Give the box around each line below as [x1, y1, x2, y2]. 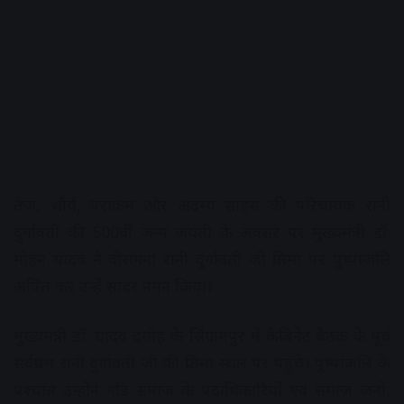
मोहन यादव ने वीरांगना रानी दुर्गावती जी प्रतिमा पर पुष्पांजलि [14, 248, 390, 271]
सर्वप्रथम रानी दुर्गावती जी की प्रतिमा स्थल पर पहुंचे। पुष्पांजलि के [14, 352, 390, 374]
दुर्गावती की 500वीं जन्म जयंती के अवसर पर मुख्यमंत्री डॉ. [14, 221, 390, 243]
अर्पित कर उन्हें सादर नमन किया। [14, 275, 213, 298]
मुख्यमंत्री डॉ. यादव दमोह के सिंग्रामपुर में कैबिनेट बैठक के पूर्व [14, 325, 390, 347]
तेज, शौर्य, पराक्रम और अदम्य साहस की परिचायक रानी [14, 194, 390, 216]
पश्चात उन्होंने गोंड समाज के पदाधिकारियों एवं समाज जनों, [14, 379, 390, 401]
